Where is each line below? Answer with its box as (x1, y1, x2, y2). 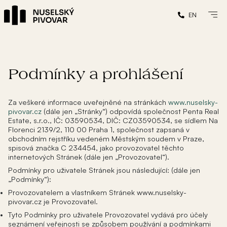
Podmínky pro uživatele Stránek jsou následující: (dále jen (8, 165, 200, 174)
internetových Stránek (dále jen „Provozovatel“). (8, 152, 169, 161)
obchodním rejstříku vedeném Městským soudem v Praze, (8, 134, 204, 143)
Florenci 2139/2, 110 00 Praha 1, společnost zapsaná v (8, 125, 190, 134)
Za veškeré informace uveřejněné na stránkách (8, 97, 168, 106)
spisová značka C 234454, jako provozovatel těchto (8, 143, 184, 152)
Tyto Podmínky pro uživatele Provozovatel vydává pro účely (8, 210, 208, 219)
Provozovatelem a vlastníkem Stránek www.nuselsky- (8, 187, 186, 197)
